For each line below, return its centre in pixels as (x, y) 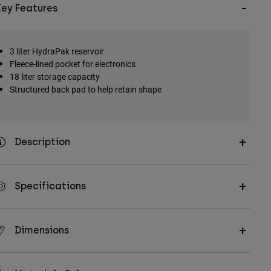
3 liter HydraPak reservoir (57, 51)
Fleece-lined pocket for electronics (72, 64)
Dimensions (41, 230)
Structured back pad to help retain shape (85, 90)
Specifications (50, 186)
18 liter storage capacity (54, 77)
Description (42, 142)
